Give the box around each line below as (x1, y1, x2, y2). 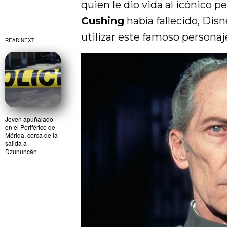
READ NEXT (5, 36, 34, 44)
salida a (5, 139, 27, 148)
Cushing (81, 15, 124, 27)
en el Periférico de (5, 123, 55, 132)
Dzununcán (5, 147, 39, 156)
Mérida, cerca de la (5, 131, 58, 140)
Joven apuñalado (5, 115, 53, 124)
